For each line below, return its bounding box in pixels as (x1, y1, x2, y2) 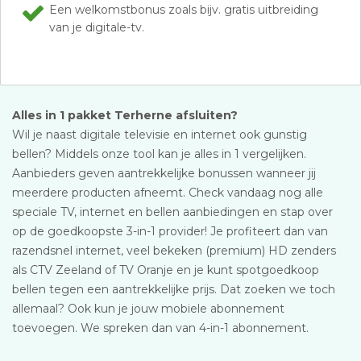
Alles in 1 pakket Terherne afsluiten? (12, 108, 238, 122)
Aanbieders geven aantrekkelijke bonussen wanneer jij (12, 166, 316, 180)
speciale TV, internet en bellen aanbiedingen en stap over (12, 205, 333, 219)
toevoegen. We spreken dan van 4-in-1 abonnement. (12, 321, 309, 335)
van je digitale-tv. (49, 20, 144, 35)
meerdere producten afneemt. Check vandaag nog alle (12, 185, 323, 200)
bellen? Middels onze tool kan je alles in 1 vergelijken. (12, 147, 306, 161)
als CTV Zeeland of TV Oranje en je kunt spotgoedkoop (12, 263, 319, 277)
